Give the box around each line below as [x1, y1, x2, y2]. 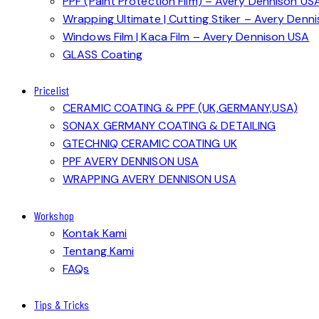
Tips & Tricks [34, 297, 90, 311]
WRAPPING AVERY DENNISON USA [63, 172, 236, 187]
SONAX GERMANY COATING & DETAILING [63, 118, 276, 134]
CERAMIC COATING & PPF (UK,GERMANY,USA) [63, 100, 298, 116]
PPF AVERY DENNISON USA [63, 154, 199, 169]
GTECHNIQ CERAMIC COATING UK [63, 136, 237, 152]
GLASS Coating [63, 47, 143, 63]
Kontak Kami [63, 225, 127, 241]
